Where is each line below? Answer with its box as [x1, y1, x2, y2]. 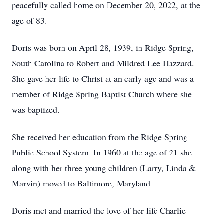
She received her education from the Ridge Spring [12, 131, 187, 142]
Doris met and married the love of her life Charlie [12, 204, 186, 216]
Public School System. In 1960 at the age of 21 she [12, 146, 192, 158]
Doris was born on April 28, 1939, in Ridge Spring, [12, 42, 194, 53]
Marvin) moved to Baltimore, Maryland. [12, 177, 153, 189]
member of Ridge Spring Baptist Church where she [12, 88, 192, 100]
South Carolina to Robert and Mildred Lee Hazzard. [12, 57, 194, 69]
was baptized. [12, 104, 60, 115]
